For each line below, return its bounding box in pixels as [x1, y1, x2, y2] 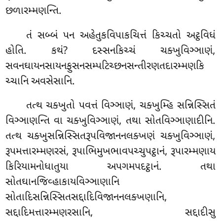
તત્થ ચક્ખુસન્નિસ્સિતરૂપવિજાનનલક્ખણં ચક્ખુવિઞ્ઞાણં [5, 130, 213, 144]
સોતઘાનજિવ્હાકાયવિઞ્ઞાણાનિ [5, 176, 120, 190]
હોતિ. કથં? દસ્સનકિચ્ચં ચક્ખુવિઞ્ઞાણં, [5, 44, 216, 58]
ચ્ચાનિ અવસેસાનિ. [5, 74, 75, 89]
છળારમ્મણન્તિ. [5, 4, 62, 18]
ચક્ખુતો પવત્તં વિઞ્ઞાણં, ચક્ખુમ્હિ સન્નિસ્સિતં [46, 99, 216, 113]
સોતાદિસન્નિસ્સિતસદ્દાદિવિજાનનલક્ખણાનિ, [5, 191, 168, 205]
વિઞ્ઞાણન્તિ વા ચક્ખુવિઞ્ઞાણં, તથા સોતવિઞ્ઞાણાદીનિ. [5, 114, 216, 129]
